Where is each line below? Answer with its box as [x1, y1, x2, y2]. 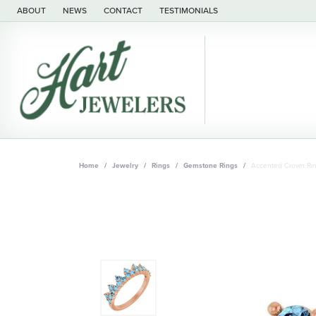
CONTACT [104, 4, 142, 17]
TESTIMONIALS [159, 4, 218, 17]
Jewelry [112, 159, 138, 171]
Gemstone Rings [183, 159, 238, 171]
